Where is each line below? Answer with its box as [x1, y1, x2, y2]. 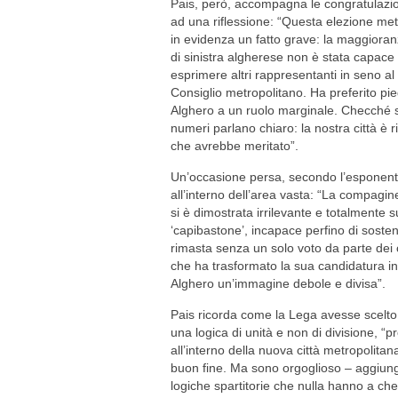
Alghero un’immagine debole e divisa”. [171, 276, 386, 291]
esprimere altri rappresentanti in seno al [171, 68, 394, 82]
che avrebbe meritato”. [171, 139, 298, 153]
